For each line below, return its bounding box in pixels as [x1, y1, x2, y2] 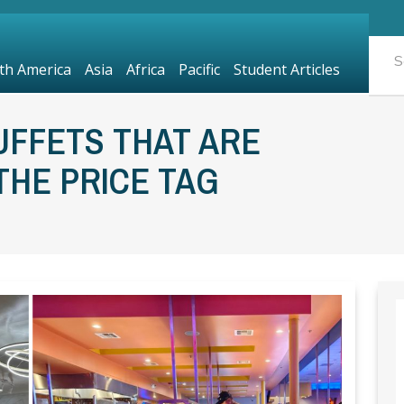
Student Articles [233, 60, 340, 79]
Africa [125, 60, 165, 79]
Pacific [178, 60, 220, 79]
